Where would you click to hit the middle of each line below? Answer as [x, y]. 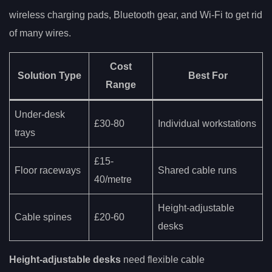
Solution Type [49, 76]
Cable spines [43, 217]
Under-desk [40, 115]
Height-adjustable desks [65, 260]
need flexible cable [163, 260]
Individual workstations [207, 124]
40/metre [113, 180]
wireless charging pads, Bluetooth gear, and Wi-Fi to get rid [136, 15]
